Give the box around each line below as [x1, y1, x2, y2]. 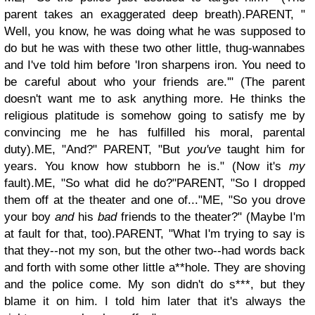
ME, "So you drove [202, 193, 306, 207]
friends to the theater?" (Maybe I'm [116, 210, 306, 224]
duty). [4, 143, 34, 156]
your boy [4, 210, 55, 224]
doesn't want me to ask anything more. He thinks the [4, 92, 305, 105]
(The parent [240, 75, 305, 89]
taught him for [220, 143, 306, 156]
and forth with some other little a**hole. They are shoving [4, 261, 305, 274]
